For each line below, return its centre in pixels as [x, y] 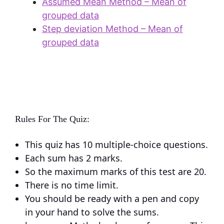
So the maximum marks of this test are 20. [116, 172]
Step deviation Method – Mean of [112, 29]
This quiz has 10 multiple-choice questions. [116, 145]
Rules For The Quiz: [52, 119]
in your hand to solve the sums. [92, 212]
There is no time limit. [72, 185]
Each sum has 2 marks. [74, 158]
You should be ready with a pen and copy [112, 199]
